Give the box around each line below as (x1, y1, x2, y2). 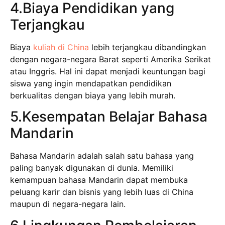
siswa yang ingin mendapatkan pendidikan (10, 78, 171, 88)
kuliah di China (33, 42, 89, 52)
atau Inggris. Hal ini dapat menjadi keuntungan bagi (10, 66, 205, 76)
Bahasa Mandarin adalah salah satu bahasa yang (10, 151, 194, 161)
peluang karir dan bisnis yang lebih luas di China (10, 187, 193, 197)
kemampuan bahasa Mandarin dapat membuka (10, 175, 188, 185)
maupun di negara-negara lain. (10, 199, 126, 209)
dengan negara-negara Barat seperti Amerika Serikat (10, 54, 211, 64)
